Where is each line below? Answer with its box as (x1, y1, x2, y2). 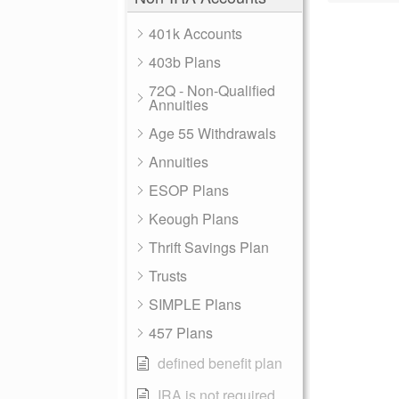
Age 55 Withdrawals (149, 123, 276, 143)
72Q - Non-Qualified (149, 80, 275, 101)
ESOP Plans (149, 180, 229, 200)
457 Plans (149, 322, 213, 343)
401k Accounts (149, 23, 242, 44)
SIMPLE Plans (149, 294, 241, 314)
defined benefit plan (158, 353, 282, 373)
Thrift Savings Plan (149, 237, 269, 257)
